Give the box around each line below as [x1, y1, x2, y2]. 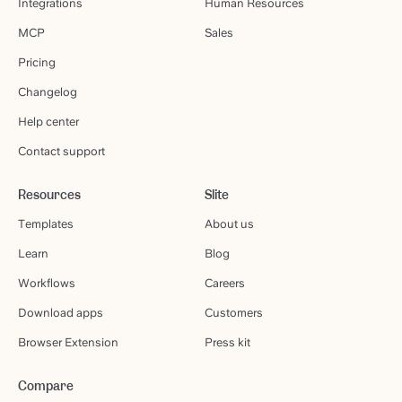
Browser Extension [18, 336, 118, 350]
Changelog [18, 85, 77, 100]
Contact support [18, 144, 105, 159]
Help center [18, 115, 79, 129]
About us [204, 217, 254, 232]
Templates [18, 217, 74, 232]
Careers [204, 276, 245, 291]
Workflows [18, 276, 75, 291]
